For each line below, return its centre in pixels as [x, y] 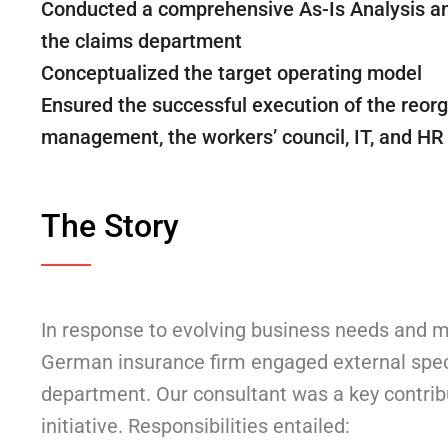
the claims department [141, 41]
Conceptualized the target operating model [231, 73]
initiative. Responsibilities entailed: [195, 426]
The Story [110, 226]
